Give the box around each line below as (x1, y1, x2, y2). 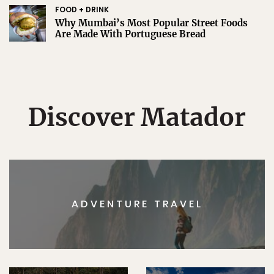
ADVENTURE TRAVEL (71, 197, 203, 212)
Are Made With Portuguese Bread (55, 28, 206, 40)
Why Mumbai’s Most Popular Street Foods (55, 17, 248, 29)
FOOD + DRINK (55, 4, 109, 15)
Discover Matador (28, 102, 246, 133)
